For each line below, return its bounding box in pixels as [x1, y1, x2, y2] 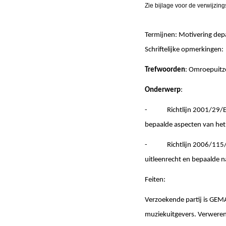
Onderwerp [145, 86, 181, 94]
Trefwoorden [145, 66, 185, 74]
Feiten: [145, 176, 165, 184]
